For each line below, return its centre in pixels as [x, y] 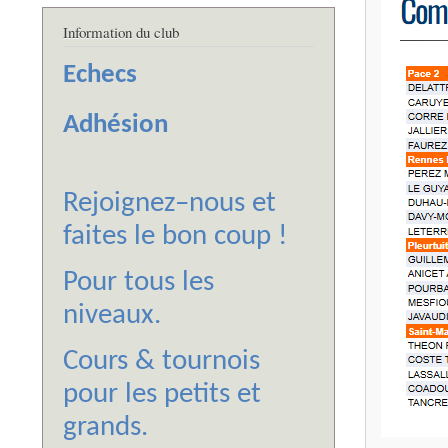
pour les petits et [162, 395]
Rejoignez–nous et [169, 204]
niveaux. [112, 316]
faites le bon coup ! [175, 237]
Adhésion [115, 126]
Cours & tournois [161, 362]
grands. [105, 428]
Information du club [121, 32]
